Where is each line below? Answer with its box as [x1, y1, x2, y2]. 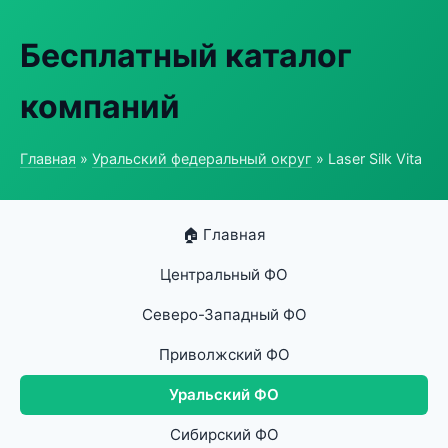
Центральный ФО [160, 265, 288, 284]
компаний [20, 87, 180, 126]
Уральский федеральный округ [92, 150, 312, 167]
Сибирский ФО [169, 425, 279, 444]
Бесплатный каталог [20, 36, 352, 75]
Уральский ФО [169, 385, 279, 404]
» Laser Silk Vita [312, 150, 422, 167]
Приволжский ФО [158, 345, 290, 364]
